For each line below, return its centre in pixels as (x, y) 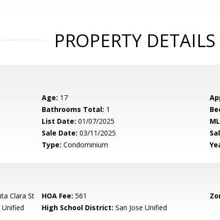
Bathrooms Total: (73, 109)
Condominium (85, 145)
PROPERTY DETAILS (135, 41)
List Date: (59, 121)
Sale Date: (60, 133)
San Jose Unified (140, 207)
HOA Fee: (58, 196)
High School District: (78, 207)
